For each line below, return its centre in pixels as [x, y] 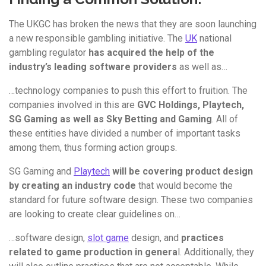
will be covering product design [183, 172]
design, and [155, 238]
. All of [225, 119]
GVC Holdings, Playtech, [191, 105]
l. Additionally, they [216, 252]
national [214, 39]
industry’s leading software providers [93, 67]
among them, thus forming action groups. [93, 148]
